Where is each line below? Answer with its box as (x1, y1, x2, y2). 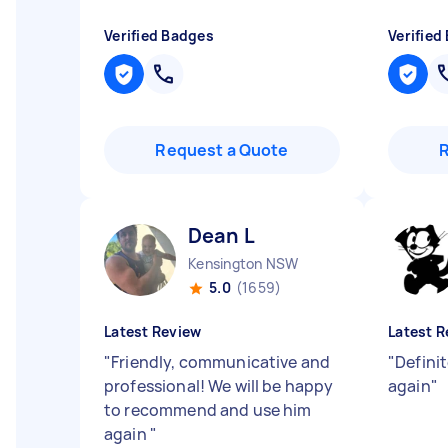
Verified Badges (104, 26, 214, 45)
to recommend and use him (104, 399, 312, 421)
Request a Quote (155, 139, 289, 161)
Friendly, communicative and (111, 351, 331, 373)
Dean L (188, 222, 255, 249)
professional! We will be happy (104, 375, 334, 397)
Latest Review (104, 322, 202, 341)
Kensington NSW (188, 254, 299, 273)
